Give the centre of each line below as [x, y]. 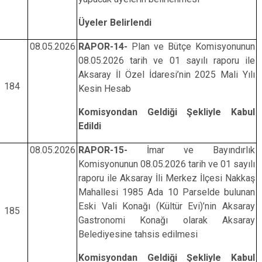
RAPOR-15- [103, 150]
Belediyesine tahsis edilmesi [138, 234]
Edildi [89, 126]
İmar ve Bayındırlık [191, 150]
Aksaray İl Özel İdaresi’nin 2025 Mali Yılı [167, 75]
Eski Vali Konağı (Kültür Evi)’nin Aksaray [167, 206]
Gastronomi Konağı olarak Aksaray [167, 220]
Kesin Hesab [104, 89]
